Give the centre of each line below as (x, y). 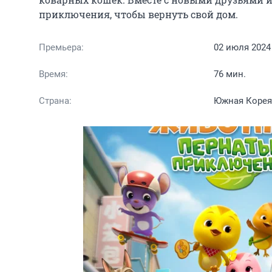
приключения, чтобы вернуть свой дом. (138, 14)
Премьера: (61, 47)
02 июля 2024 (242, 47)
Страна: (55, 100)
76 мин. (230, 74)
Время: (53, 74)
